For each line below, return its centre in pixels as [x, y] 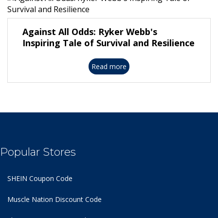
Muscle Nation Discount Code [54, 200]
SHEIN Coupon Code [40, 179]
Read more [109, 67]
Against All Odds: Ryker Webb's [90, 32]
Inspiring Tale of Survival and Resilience [109, 43]
